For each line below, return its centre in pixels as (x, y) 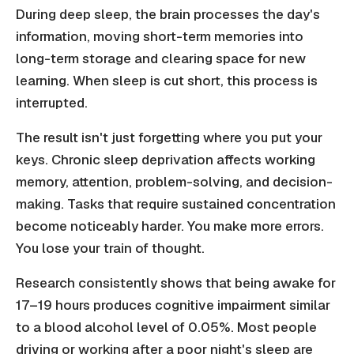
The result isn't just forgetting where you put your (169, 138)
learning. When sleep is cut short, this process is (167, 81)
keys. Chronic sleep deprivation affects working (166, 160)
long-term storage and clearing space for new (161, 59)
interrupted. (52, 103)
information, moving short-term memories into (160, 37)
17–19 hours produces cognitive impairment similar (173, 305)
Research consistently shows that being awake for (176, 283)
